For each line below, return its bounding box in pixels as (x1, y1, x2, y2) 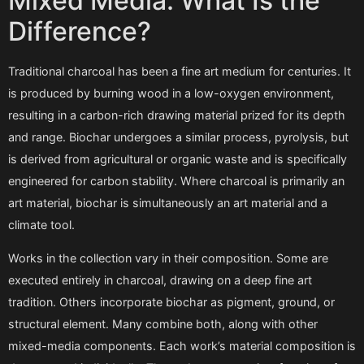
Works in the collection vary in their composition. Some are (8, 250, 328, 265)
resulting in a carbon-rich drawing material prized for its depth (8, 107, 345, 122)
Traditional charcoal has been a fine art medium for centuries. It (8, 63, 351, 78)
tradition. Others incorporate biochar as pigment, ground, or (8, 294, 335, 309)
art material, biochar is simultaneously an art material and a (8, 195, 327, 210)
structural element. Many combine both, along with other (8, 316, 318, 331)
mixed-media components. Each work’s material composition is (8, 338, 356, 353)
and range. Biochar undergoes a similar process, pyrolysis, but (8, 129, 349, 144)
